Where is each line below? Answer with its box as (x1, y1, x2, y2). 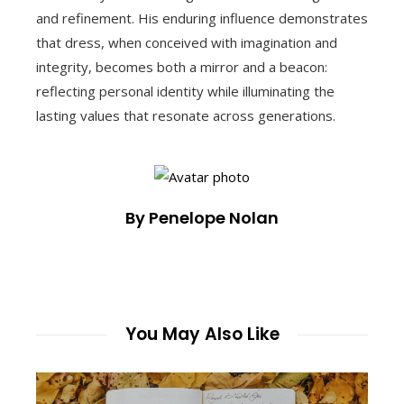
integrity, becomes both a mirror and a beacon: (36, 58, 327, 76)
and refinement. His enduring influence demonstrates (36, 9, 368, 27)
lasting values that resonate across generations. (36, 106, 335, 124)
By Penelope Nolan (125, 207, 279, 230)
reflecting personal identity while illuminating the (36, 82, 335, 100)
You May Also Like (124, 322, 280, 347)
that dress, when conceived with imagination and (36, 33, 337, 51)
